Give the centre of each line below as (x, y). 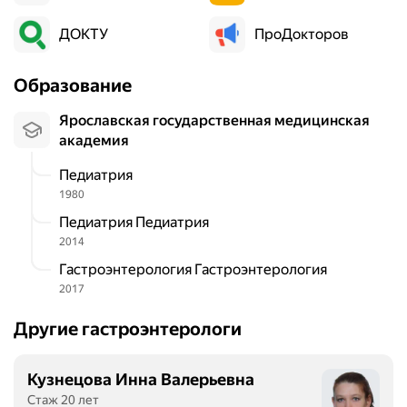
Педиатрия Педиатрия (139, 222)
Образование (73, 85)
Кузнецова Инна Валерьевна (141, 379)
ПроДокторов (302, 34)
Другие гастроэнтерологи (128, 329)
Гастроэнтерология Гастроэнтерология (197, 269)
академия (94, 140)
